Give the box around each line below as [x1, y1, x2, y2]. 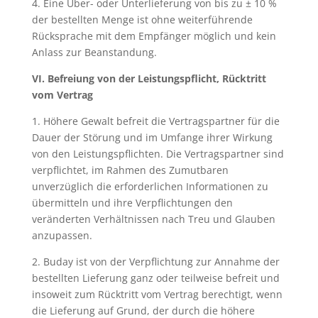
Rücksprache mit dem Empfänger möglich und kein [31, 29, 276, 43]
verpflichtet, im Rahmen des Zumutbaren [31, 163, 229, 177]
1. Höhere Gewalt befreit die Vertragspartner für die [31, 114, 280, 128]
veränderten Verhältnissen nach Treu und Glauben [31, 212, 275, 226]
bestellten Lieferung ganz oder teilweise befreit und [31, 271, 280, 285]
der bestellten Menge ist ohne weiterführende [31, 13, 253, 26]
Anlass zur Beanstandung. [31, 45, 157, 59]
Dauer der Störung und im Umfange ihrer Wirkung [31, 131, 273, 144]
